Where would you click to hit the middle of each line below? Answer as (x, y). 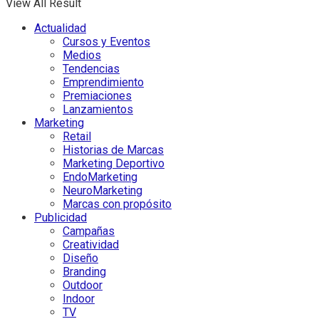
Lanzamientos (98, 110)
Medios (82, 56)
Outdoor (83, 286)
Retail (77, 137)
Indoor (79, 299)
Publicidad (61, 218)
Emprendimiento (103, 83)
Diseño (80, 258)
